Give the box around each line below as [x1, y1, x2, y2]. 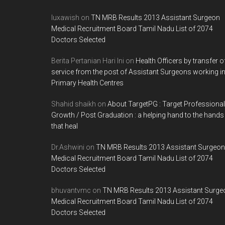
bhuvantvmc [51, 186, 91, 194]
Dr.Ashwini [51, 143, 84, 151]
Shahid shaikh [51, 100, 96, 108]
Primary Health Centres [51, 79, 124, 87]
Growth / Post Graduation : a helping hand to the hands [51, 111, 224, 119]
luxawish [51, 14, 79, 22]
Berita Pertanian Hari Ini [51, 57, 124, 65]
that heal [51, 122, 78, 130]
